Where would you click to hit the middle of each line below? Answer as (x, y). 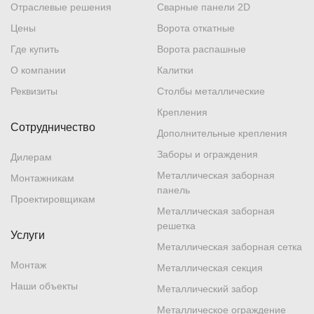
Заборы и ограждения (207, 155)
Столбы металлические (211, 91)
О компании (38, 70)
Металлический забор (207, 289)
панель (173, 190)
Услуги (28, 235)
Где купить (35, 49)
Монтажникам (42, 178)
